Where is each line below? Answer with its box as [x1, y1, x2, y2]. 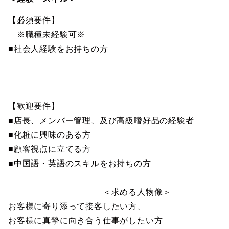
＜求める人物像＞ [8, 188, 172, 196]
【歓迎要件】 [8, 102, 60, 110]
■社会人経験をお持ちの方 [8, 44, 108, 53]
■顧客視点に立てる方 [8, 145, 91, 153]
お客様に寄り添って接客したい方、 [8, 202, 146, 211]
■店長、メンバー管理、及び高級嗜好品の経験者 [8, 116, 194, 125]
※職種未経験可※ [8, 30, 86, 39]
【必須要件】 [8, 16, 60, 25]
